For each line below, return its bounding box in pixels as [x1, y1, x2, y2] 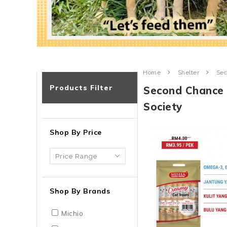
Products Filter [50, 83, 113, 93]
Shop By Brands [50, 186, 110, 196]
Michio [61, 209, 83, 218]
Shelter [177, 69, 199, 77]
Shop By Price [50, 128, 102, 137]
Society [143, 100, 182, 113]
